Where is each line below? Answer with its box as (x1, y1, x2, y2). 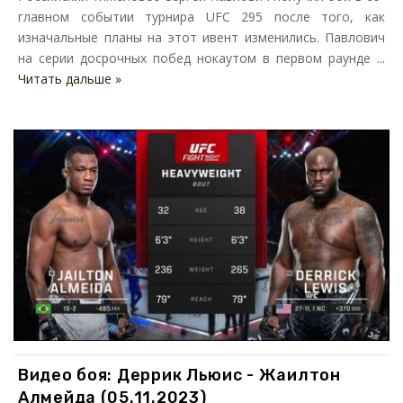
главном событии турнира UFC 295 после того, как (18, 8, 385, 26)
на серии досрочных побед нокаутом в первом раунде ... (18, 49, 385, 67)
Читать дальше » (18, 70, 121, 88)
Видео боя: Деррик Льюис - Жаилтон (18, 365, 341, 386)
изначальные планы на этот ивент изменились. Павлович (18, 29, 385, 47)
